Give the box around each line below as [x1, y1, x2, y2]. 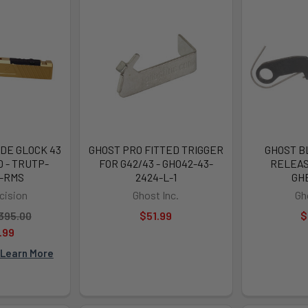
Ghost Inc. [133, 188, 179, 201]
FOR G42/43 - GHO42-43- [98, 156, 213, 170]
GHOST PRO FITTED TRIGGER [88, 142, 223, 156]
